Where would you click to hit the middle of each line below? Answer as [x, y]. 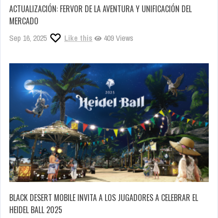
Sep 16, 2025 [28, 38]
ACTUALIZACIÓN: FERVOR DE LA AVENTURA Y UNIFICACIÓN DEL [100, 9]
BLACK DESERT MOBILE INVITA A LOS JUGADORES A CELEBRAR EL [104, 198]
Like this [78, 38]
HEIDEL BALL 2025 [36, 210]
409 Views [118, 38]
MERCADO [24, 21]
